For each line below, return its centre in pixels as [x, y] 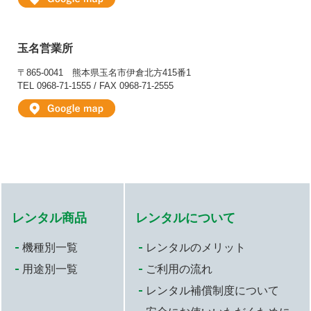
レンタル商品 [49, 218]
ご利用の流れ [179, 269]
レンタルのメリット [196, 248]
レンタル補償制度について [213, 291]
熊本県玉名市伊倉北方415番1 [132, 73]
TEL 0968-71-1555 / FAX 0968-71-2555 [95, 86]
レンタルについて [186, 218]
